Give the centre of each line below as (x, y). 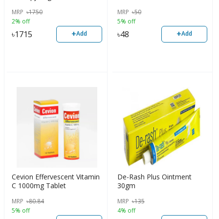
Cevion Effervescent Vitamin (56, 176)
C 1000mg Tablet (39, 185)
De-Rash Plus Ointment (154, 176)
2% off (21, 21)
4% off (126, 210)
